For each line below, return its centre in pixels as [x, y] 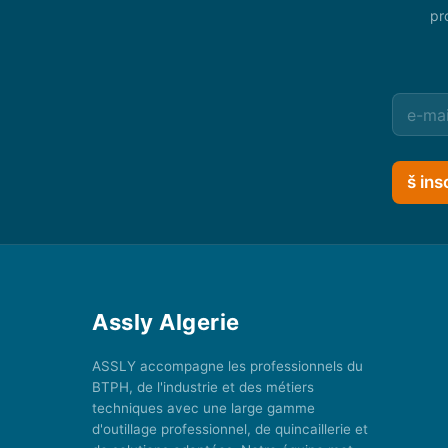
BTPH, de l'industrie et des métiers [203, 386]
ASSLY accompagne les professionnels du [227, 365]
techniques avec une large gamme [203, 407]
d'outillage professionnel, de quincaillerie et [230, 428]
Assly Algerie [166, 321]
